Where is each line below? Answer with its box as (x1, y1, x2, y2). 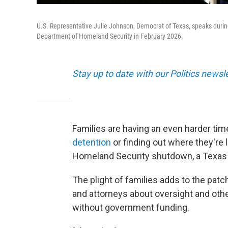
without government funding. (72, 202, 189, 213)
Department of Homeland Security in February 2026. (37, 32, 183, 40)
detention (72, 137, 111, 148)
